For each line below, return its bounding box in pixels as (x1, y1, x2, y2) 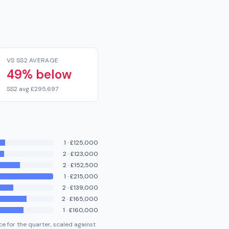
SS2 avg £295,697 (7, 85, 58, 93)
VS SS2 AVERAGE (7, 56, 59, 64)
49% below (7, 66, 72, 82)
